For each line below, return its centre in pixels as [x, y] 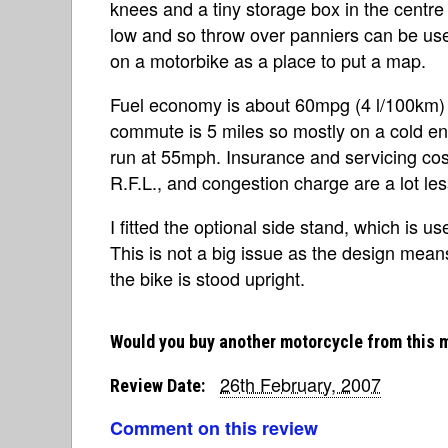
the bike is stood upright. [207, 278]
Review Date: [157, 385]
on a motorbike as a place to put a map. [268, 60]
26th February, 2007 [300, 384]
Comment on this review [214, 428]
